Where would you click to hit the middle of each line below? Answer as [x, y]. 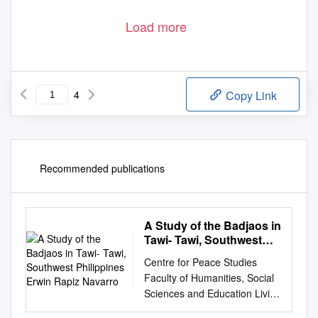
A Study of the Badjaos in [213, 226]
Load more [156, 27]
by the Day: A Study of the [203, 309]
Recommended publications [102, 169]
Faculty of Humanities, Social [209, 278]
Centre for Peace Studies [201, 262]
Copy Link [250, 96]
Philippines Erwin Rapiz [208, 254]
